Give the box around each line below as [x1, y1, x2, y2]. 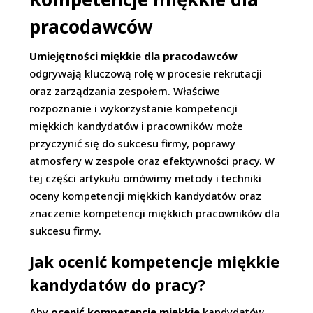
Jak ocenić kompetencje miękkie [29, 251, 280, 272]
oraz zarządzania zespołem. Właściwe [29, 84, 221, 98]
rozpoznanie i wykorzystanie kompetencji [29, 101, 238, 115]
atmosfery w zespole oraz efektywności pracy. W [29, 154, 275, 168]
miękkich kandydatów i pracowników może [29, 119, 244, 133]
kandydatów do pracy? [29, 274, 206, 295]
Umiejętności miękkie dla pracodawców [29, 49, 238, 63]
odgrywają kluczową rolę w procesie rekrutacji [29, 66, 263, 80]
